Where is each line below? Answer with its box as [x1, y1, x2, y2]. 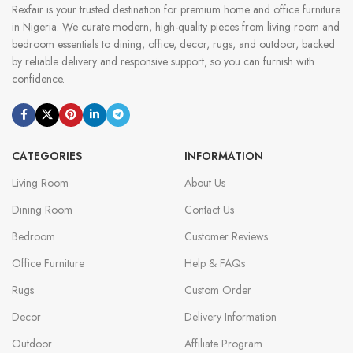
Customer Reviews [184, 228, 268, 244]
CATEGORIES [12, 147, 82, 164]
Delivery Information [184, 308, 277, 325]
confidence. [12, 70, 65, 87]
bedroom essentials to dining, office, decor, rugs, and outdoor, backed [12, 35, 335, 52]
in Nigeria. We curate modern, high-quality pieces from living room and [12, 18, 340, 35]
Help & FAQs [184, 255, 245, 271]
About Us [184, 174, 225, 191]
